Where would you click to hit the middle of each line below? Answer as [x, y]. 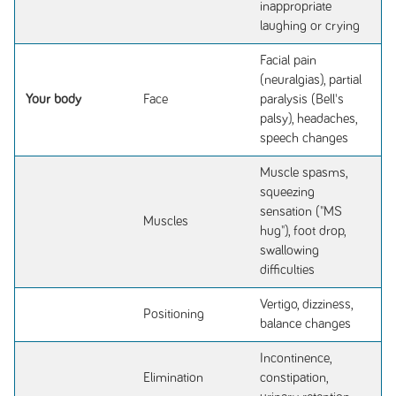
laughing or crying [310, 26]
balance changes [306, 324]
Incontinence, [296, 358]
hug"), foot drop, [303, 231]
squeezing [288, 192]
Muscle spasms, [304, 173]
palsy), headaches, [309, 119]
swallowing [290, 251]
